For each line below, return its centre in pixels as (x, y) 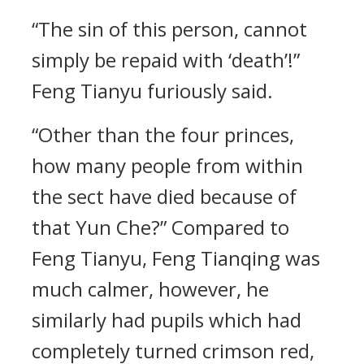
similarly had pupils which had (167, 320)
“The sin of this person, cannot (169, 29)
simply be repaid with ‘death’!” (166, 60)
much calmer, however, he (150, 289)
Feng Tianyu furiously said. (152, 91)
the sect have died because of (164, 196)
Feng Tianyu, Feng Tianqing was (176, 258)
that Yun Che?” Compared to (160, 227)
